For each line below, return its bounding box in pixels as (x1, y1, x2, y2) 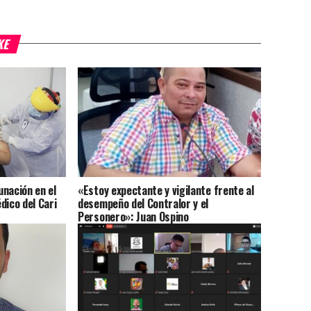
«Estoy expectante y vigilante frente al (78, 182, 254, 199)
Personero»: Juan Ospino (78, 208, 189, 226)
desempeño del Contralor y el (78, 195, 209, 212)
